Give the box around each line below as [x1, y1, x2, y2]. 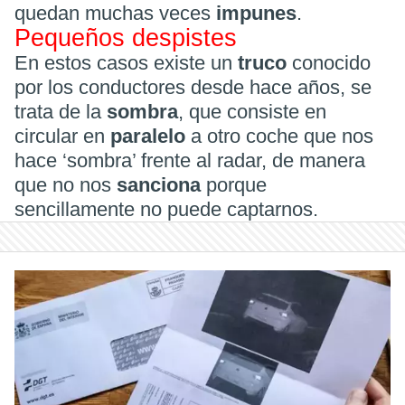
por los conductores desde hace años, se [14, 76, 372, 99]
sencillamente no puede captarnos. [14, 198, 318, 221]
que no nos [14, 174, 117, 196]
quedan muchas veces [14, 2, 216, 24]
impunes [216, 2, 297, 24]
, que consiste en [178, 100, 326, 123]
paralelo [110, 125, 191, 147]
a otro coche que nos [191, 125, 373, 147]
